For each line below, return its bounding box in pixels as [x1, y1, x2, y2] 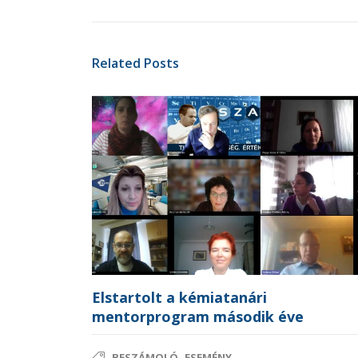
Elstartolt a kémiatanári [92, 288, 267, 308]
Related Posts [92, 54, 179, 72]
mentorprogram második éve [92, 307, 304, 327]
